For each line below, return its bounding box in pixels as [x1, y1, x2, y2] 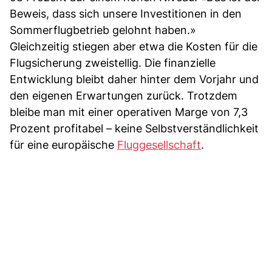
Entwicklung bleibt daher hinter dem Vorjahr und [10, 72, 259, 86]
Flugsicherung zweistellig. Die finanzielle [10, 56, 216, 69]
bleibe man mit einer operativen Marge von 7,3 [10, 105, 248, 118]
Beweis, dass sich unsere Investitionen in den [10, 7, 242, 20]
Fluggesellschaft [117, 138, 201, 151]
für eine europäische [10, 138, 117, 151]
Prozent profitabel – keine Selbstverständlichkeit [10, 121, 259, 135]
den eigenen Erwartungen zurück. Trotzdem [10, 89, 237, 102]
